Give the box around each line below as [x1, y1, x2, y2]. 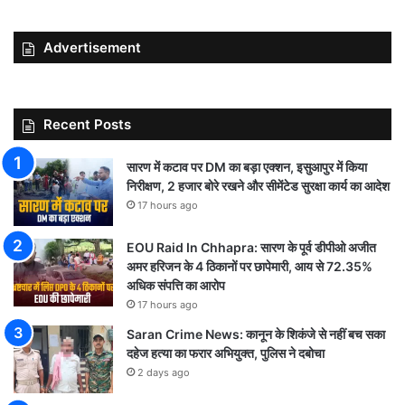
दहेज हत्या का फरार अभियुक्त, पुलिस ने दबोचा [127, 344, 325, 361]
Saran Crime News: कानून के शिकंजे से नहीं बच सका [127, 325, 385, 342]
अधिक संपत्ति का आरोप [127, 277, 225, 293]
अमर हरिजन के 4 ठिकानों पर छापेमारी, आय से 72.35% [127, 258, 372, 274]
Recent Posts [43, 115, 131, 133]
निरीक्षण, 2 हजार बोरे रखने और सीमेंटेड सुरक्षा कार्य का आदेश [127, 177, 390, 193]
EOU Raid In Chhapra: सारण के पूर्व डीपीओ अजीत [127, 239, 376, 255]
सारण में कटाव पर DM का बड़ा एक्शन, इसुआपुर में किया [127, 158, 367, 174]
